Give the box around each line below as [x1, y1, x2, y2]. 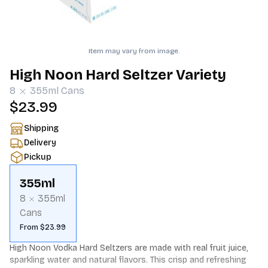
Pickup [24, 152, 51, 162]
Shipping [24, 123, 59, 133]
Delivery [24, 138, 56, 148]
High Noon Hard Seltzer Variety [10, 66, 226, 83]
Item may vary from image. [89, 47, 179, 55]
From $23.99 [20, 223, 66, 232]
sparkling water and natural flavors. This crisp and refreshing [10, 255, 246, 265]
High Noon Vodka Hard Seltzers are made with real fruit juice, [10, 243, 248, 253]
